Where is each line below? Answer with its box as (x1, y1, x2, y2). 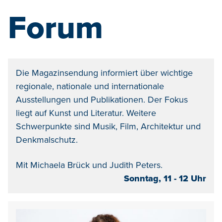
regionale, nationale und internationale (16, 80, 164, 92)
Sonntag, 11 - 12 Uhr (124, 172, 206, 184)
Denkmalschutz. (16, 134, 78, 145)
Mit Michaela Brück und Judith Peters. (16, 159, 163, 170)
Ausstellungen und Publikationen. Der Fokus (16, 94, 188, 105)
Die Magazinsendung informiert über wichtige (16, 67, 193, 78)
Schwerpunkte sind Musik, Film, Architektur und (16, 120, 201, 132)
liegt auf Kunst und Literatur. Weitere (16, 107, 156, 118)
